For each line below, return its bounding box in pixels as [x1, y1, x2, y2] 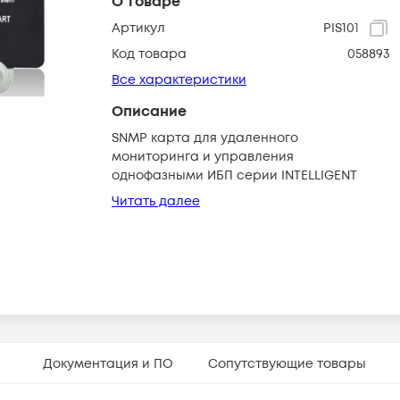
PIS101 [322, 20, 359, 37]
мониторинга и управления [112, 148, 294, 165]
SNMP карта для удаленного [112, 129, 298, 146]
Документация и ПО [42, 354, 173, 372]
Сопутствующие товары [207, 354, 366, 372]
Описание [112, 102, 187, 121]
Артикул [112, 20, 165, 37]
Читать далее [112, 193, 200, 210]
